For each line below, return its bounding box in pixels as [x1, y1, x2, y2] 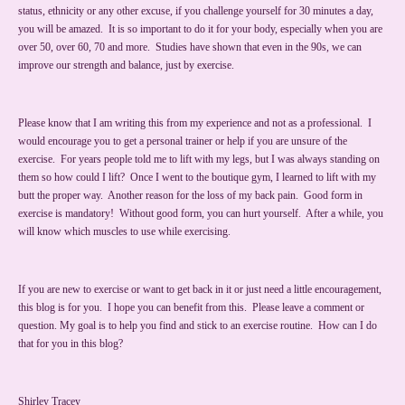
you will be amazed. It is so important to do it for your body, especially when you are [18, 23, 382, 36]
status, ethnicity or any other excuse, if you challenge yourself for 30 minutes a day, [18, 5, 373, 18]
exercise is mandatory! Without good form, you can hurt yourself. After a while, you [18, 207, 383, 221]
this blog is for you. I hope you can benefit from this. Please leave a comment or [18, 301, 364, 315]
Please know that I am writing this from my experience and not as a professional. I [18, 117, 372, 130]
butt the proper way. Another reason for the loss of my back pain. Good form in [18, 189, 363, 202]
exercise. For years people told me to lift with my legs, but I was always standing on [18, 153, 380, 166]
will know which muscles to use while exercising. [18, 225, 231, 239]
